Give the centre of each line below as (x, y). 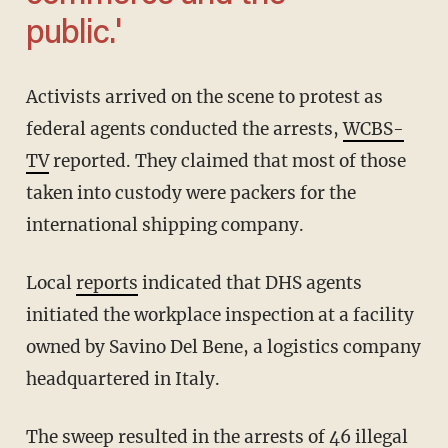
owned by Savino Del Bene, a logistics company (223, 347)
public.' (73, 35)
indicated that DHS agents (249, 283)
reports (106, 283)
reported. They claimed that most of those (227, 161)
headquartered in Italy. (122, 379)
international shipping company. (164, 225)
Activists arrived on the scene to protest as (31, 97)
